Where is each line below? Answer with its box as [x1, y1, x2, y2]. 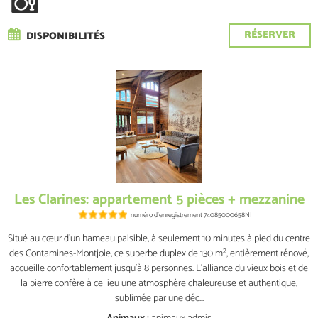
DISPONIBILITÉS [26, 28, 105, 45]
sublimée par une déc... [114, 290, 204, 307]
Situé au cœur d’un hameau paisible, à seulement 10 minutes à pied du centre [8, 231, 310, 247]
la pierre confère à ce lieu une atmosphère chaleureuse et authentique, [21, 275, 297, 292]
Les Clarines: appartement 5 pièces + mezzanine [13, 188, 305, 212]
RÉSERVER [244, 27, 295, 43]
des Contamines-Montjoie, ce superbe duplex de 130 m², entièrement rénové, [9, 246, 309, 262]
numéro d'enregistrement [130, 209, 202, 221]
